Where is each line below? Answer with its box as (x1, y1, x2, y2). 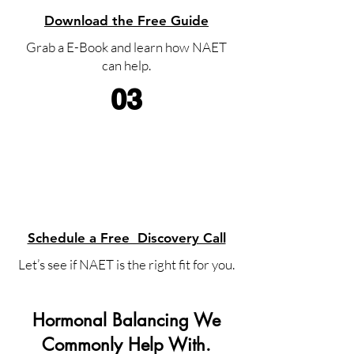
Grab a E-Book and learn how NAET (26, 39, 227, 55)
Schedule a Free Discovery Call (27, 230, 226, 246)
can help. (102, 57, 151, 73)
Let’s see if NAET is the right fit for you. (18, 256, 235, 273)
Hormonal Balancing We (32, 309, 220, 331)
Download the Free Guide (44, 13, 209, 28)
